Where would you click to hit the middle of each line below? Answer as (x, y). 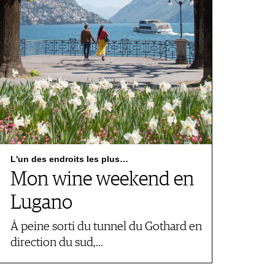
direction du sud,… (57, 243)
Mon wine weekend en (102, 180)
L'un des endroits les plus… (69, 159)
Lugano (41, 203)
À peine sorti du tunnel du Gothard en (106, 227)
